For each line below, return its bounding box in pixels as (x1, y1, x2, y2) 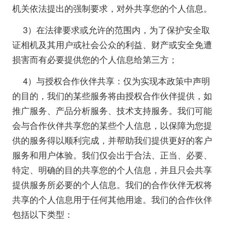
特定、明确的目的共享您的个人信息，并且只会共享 (12, 163, 212, 176)
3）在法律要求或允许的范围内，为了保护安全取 (23, 23, 211, 36)
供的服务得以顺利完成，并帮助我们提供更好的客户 (12, 133, 212, 146)
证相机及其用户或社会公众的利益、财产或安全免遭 (12, 38, 212, 51)
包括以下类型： (12, 208, 76, 220)
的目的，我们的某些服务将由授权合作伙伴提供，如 (12, 89, 212, 102)
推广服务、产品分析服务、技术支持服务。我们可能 (12, 104, 212, 117)
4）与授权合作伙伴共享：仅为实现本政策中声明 (23, 74, 211, 87)
